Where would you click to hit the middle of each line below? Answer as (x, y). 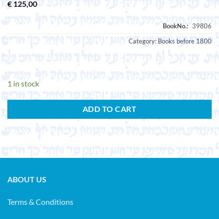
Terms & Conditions (40, 202)
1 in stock (23, 83)
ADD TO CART (109, 109)
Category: (143, 41)
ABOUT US (27, 179)
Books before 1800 (185, 41)
